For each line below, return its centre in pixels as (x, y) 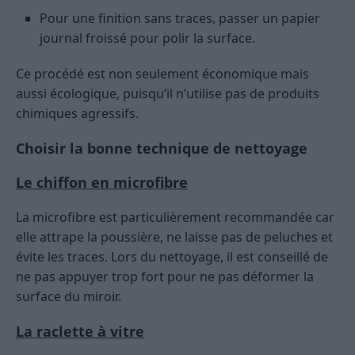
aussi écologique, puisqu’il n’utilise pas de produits (168, 94)
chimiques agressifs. (77, 114)
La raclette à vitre (80, 332)
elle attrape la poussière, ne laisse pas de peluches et (174, 237)
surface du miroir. (69, 297)
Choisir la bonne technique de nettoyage (162, 149)
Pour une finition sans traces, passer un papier (180, 19)
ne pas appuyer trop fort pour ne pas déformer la (165, 277)
